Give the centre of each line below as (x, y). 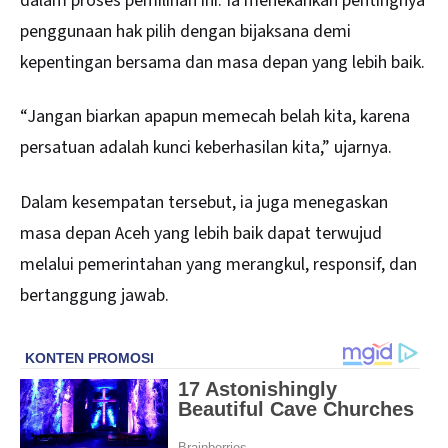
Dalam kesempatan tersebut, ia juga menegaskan (204, 202)
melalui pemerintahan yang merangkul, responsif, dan (218, 264)
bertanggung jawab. (94, 295)
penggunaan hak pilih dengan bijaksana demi (185, 31)
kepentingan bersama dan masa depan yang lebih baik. (222, 62)
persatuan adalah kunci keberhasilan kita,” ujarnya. (206, 148)
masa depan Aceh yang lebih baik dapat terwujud (201, 233)
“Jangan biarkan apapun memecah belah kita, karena (215, 117)
